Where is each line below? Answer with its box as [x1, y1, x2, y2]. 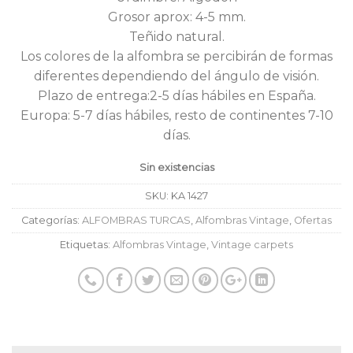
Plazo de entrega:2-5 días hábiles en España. [37, 87, 316, 103]
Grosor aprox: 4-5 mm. [107, 9, 246, 24]
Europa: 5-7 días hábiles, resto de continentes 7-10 [20, 107, 333, 123]
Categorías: [21, 214, 82, 227]
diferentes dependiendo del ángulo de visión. [34, 68, 319, 84]
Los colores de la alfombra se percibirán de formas [20, 48, 333, 64]
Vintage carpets [211, 239, 293, 251]
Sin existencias [139, 161, 214, 173]
